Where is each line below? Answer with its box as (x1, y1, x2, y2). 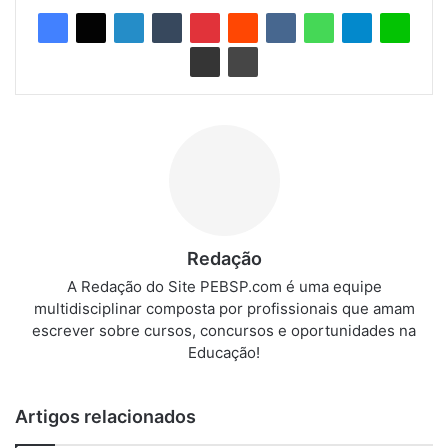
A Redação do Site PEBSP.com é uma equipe (66, 276, 382, 296)
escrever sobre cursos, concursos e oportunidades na (32, 320, 416, 340)
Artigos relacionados (15, 405, 196, 427)
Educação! (188, 342, 260, 362)
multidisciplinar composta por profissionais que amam (33, 298, 415, 318)
